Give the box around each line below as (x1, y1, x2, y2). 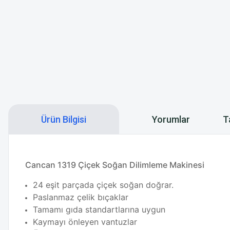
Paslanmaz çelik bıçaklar (33, 192, 128, 202)
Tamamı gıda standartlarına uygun (33, 204, 165, 215)
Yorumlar (152, 113, 190, 125)
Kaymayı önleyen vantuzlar (33, 217, 137, 227)
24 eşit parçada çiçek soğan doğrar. (33, 180, 174, 190)
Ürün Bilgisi (41, 113, 86, 125)
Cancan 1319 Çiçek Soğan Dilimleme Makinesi (25, 160, 204, 170)
